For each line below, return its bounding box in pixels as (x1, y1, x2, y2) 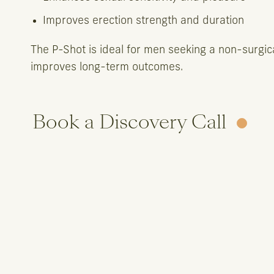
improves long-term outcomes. (31, 62, 183, 73)
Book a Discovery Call (32, 108, 226, 135)
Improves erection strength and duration (43, 15, 244, 26)
